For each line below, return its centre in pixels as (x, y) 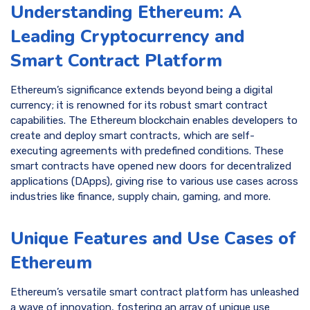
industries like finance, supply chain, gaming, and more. (140, 196)
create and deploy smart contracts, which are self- (133, 135)
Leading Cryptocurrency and (127, 37)
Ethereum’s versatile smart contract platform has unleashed (155, 292)
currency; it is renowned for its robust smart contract (139, 105)
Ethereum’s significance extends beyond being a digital (142, 90)
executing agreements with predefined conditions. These (147, 151)
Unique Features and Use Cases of (153, 238)
